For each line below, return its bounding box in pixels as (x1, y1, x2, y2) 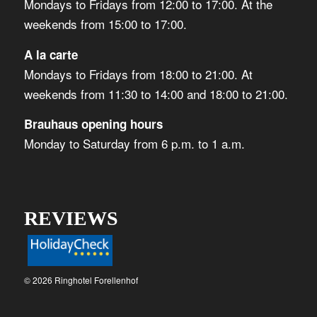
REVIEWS (23, 207, 118, 230)
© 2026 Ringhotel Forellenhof (23, 273, 138, 286)
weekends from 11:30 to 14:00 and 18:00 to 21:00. (23, 84, 288, 103)
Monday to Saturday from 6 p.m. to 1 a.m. (23, 134, 245, 153)
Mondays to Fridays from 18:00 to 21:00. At (23, 64, 253, 83)
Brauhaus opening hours (23, 115, 163, 133)
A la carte (23, 45, 78, 63)
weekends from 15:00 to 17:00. (23, 15, 187, 33)
